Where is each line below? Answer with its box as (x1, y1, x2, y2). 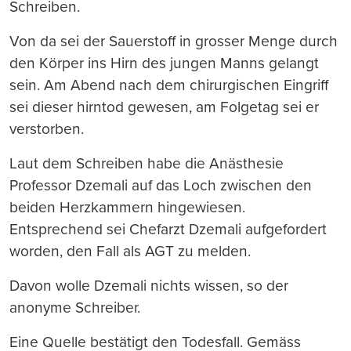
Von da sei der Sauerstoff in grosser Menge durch (9, 32, 338, 50)
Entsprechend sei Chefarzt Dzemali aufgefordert (9, 220, 327, 238)
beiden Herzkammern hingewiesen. (9, 198, 245, 216)
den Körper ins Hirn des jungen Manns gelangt (9, 54, 319, 72)
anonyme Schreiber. (9, 299, 140, 317)
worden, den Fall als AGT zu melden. (9, 242, 251, 260)
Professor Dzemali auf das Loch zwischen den (9, 176, 312, 194)
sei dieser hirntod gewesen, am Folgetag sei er (9, 98, 319, 116)
